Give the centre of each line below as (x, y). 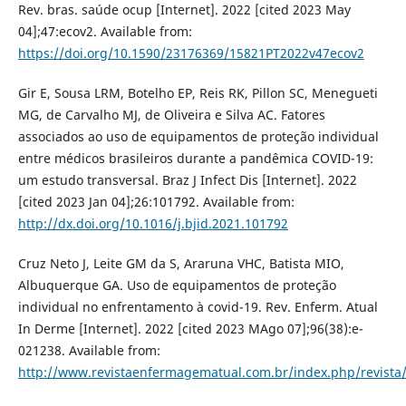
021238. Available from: (89, 351)
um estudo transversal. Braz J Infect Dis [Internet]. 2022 (187, 180)
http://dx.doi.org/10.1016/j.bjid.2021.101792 (153, 224)
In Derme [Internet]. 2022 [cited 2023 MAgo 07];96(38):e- (190, 329)
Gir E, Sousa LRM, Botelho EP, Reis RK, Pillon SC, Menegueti (198, 93)
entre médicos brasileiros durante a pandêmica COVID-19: (195, 159)
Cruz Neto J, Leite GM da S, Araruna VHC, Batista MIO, (181, 264)
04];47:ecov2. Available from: (105, 32)
